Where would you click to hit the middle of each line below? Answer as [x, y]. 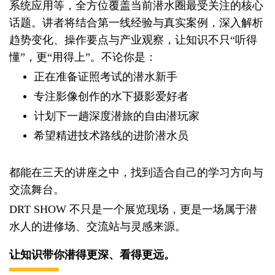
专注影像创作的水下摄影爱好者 [111, 97]
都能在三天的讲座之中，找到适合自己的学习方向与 [136, 173]
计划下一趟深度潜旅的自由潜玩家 [117, 116]
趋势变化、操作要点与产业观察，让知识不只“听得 [133, 40]
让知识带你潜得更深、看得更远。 [92, 254]
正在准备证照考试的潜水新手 [106, 77]
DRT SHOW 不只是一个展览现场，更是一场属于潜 [133, 210]
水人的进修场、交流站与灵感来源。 [98, 227]
